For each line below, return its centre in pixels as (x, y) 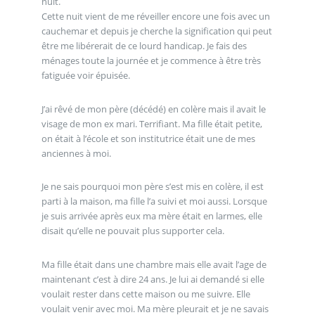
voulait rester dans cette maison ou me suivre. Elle (146, 294)
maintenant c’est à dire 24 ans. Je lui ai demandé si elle (153, 279)
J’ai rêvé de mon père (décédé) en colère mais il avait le (153, 109)
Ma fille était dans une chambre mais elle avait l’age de (154, 264)
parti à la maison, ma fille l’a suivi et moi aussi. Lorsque (154, 201)
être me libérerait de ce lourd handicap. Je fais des (144, 45)
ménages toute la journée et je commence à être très (151, 60)
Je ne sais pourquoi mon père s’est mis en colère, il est (152, 187)
